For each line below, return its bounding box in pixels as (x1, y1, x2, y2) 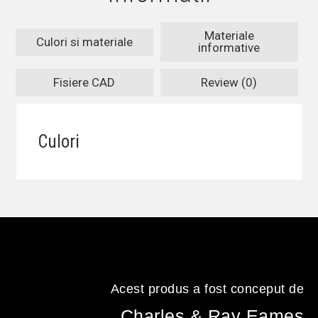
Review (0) (201, 75, 257, 89)
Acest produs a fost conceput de (110, 281, 304, 296)
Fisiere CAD (53, 75, 115, 89)
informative (198, 40, 260, 55)
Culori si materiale (35, 34, 133, 49)
